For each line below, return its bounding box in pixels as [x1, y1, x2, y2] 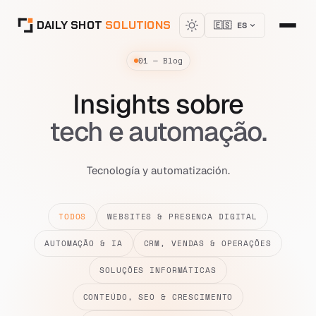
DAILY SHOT [37, 17, 106, 32]
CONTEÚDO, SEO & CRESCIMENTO [83, 291, 233, 303]
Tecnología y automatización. [86, 164, 230, 177]
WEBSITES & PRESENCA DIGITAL [107, 211, 258, 222]
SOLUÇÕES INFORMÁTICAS [99, 265, 217, 276]
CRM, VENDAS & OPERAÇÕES [143, 238, 272, 249]
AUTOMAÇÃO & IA [44, 238, 123, 249]
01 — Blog [138, 55, 183, 66]
